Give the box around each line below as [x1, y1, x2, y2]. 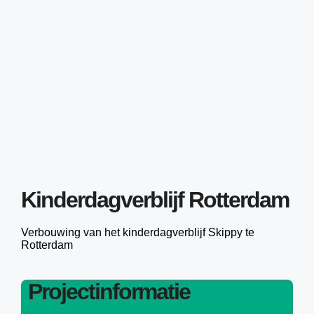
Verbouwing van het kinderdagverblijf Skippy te [20, 226, 254, 238]
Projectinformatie [27, 279, 190, 304]
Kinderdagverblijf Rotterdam [20, 187, 289, 212]
